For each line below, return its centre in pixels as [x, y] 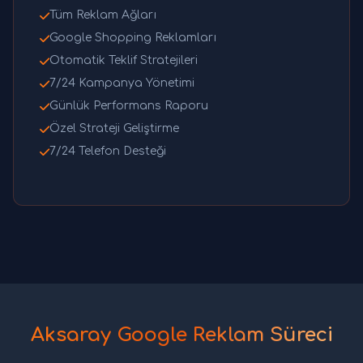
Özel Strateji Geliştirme [114, 129]
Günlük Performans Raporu [129, 106]
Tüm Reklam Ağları [103, 15]
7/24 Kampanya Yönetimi [122, 83]
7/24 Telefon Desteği [108, 152]
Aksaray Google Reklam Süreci [181, 335]
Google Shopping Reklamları [133, 38]
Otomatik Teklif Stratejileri [124, 61]
